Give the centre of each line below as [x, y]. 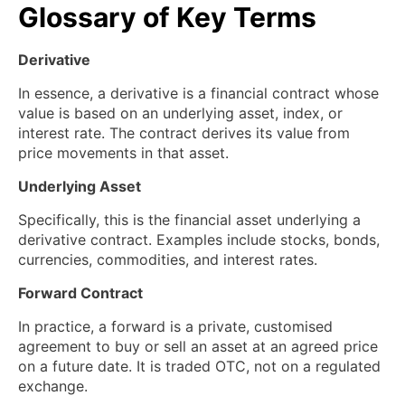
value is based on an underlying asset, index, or [180, 113]
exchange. [53, 386]
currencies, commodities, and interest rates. [168, 260]
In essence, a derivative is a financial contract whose [198, 94]
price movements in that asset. [123, 153]
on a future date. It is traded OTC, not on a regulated [199, 367]
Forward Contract [80, 293]
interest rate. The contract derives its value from [184, 133]
